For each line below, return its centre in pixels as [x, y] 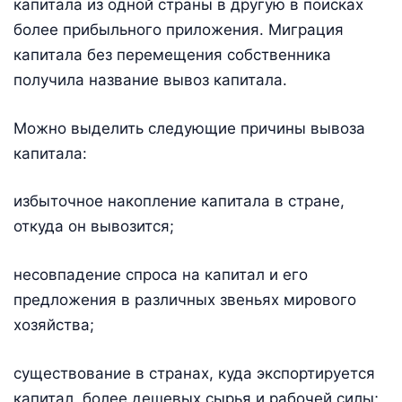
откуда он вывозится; [94, 227]
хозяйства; [54, 324]
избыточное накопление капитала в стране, [179, 201]
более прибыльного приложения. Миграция [179, 30]
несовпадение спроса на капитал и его [161, 274]
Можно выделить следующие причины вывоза [189, 128]
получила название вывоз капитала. [150, 80]
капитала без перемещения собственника [172, 55]
